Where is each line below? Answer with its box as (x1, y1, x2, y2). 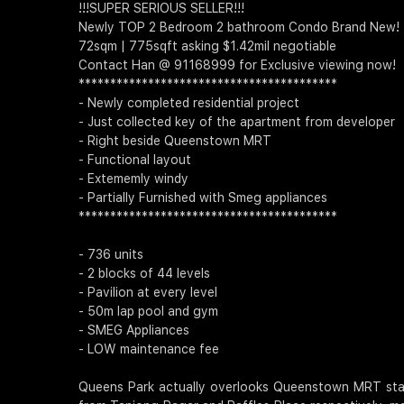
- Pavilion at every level (78, 285, 217, 300)
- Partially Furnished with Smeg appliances (78, 190, 327, 206)
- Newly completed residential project (78, 96, 299, 111)
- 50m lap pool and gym (78, 304, 218, 319)
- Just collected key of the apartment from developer (78, 115, 395, 130)
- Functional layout (78, 152, 191, 168)
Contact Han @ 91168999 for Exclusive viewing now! (78, 58, 396, 73)
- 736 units (78, 247, 143, 262)
